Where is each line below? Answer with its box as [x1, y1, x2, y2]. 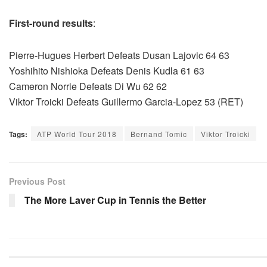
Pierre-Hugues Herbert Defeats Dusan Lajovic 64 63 [9, 48, 229, 63]
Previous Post [9, 175, 66, 188]
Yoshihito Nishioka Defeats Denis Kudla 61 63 [9, 64, 204, 78]
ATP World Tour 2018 [37, 129, 117, 139]
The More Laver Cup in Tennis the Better [24, 193, 206, 207]
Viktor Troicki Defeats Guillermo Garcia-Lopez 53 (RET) [9, 95, 243, 109]
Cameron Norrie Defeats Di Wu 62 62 [9, 79, 167, 94]
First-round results [9, 16, 93, 30]
